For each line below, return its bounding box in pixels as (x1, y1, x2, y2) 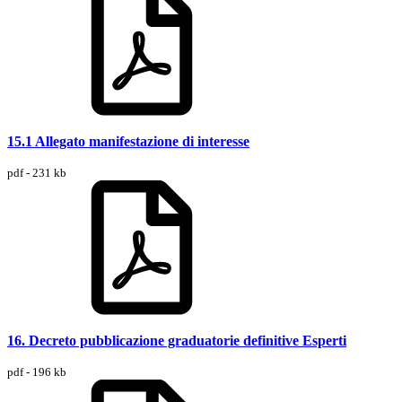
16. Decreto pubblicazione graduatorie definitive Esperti (7, 332, 346, 348)
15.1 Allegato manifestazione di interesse (7, 133, 249, 149)
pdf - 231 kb (7, 165, 66, 179)
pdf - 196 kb (7, 364, 66, 379)
